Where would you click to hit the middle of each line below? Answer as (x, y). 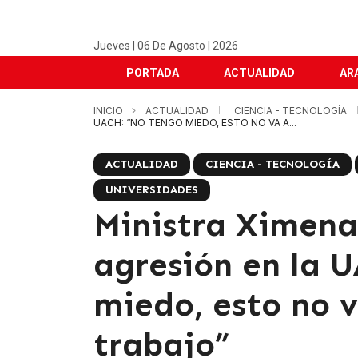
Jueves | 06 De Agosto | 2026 (166, 46)
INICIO (108, 111)
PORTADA (153, 73)
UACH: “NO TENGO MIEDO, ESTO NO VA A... (195, 123)
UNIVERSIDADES (152, 190)
